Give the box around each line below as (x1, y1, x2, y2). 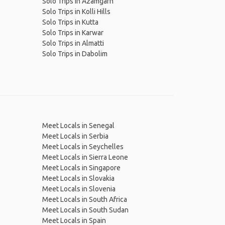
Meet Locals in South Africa (42, 195, 127, 203)
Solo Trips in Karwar (42, 29, 103, 37)
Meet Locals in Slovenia (42, 185, 116, 193)
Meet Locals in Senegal (42, 122, 115, 130)
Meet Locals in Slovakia (42, 174, 115, 182)
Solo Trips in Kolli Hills (42, 8, 110, 16)
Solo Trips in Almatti (42, 39, 104, 47)
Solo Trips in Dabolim (42, 50, 107, 58)
